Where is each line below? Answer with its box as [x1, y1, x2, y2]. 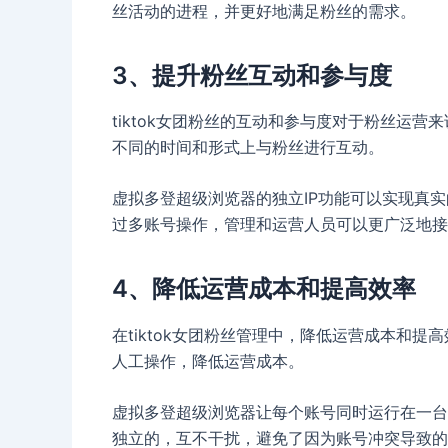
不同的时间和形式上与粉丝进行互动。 [112, 136, 384, 157]
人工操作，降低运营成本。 [112, 350, 304, 371]
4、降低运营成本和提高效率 [112, 274, 416, 304]
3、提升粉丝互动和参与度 [112, 60, 392, 90]
